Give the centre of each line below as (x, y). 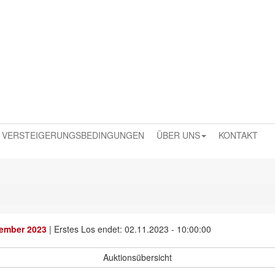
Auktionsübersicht (137, 257)
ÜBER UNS (178, 135)
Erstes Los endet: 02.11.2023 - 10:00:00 (133, 229)
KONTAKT (238, 135)
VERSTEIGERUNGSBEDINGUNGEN (73, 135)
